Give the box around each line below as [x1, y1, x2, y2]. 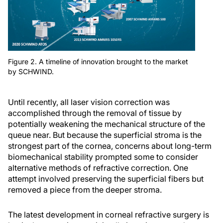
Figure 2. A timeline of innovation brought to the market [8, 57, 188, 66]
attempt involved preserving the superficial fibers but [8, 174, 204, 184]
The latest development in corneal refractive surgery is [8, 210, 209, 220]
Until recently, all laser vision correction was [8, 97, 170, 108]
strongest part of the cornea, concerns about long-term [8, 141, 212, 151]
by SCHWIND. [8, 67, 54, 76]
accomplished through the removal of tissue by [8, 108, 182, 118]
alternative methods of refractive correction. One [8, 163, 188, 173]
